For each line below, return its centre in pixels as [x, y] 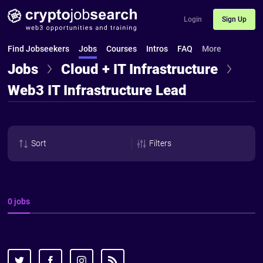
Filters [160, 144]
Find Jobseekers [39, 49]
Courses [122, 49]
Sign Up [234, 19]
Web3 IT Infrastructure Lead [97, 91]
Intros [157, 49]
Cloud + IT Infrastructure [140, 70]
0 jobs [19, 202]
